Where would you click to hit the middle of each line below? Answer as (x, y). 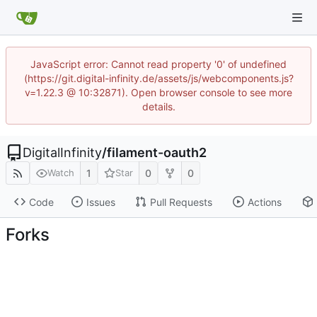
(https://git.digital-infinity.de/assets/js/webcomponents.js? (158, 78)
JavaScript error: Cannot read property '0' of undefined (158, 64)
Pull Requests (181, 202)
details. (158, 106)
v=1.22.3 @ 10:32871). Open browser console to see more (158, 92)
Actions (264, 202)
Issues (100, 202)
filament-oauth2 (157, 152)
